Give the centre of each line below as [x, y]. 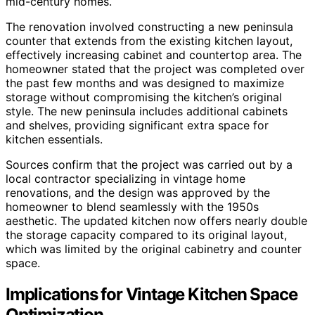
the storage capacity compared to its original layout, [146, 234]
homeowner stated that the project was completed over [155, 69]
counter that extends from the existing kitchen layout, [149, 40]
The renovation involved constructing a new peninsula [149, 26]
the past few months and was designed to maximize [145, 83]
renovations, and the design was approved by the [138, 192]
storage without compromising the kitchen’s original [144, 97]
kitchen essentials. [54, 139]
